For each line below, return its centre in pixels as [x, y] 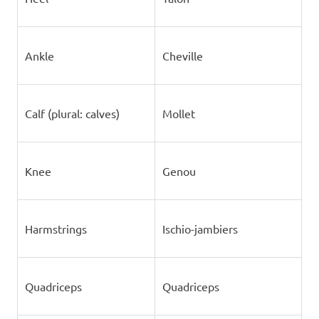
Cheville [182, 56]
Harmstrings [56, 229]
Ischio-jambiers [200, 229]
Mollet [178, 113]
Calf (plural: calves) [72, 113]
